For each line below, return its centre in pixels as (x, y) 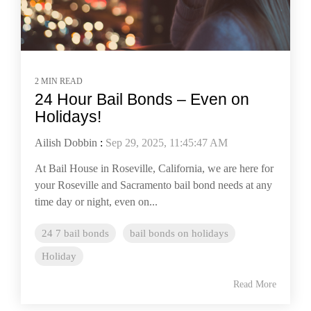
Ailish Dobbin (66, 143)
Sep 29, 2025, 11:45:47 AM (167, 143)
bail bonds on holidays (179, 233)
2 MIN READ (59, 82)
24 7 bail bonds (75, 233)
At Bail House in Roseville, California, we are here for (154, 169)
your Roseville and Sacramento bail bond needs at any (153, 185)
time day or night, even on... (96, 202)
